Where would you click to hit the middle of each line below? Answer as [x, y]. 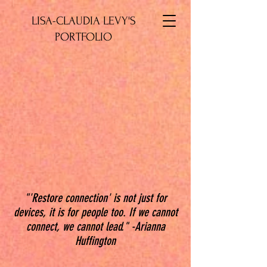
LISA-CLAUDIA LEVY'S [83, 21]
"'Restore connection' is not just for [95, 198]
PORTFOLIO [83, 37]
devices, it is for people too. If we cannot [95, 212]
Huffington [95, 241]
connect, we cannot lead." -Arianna [95, 226]
